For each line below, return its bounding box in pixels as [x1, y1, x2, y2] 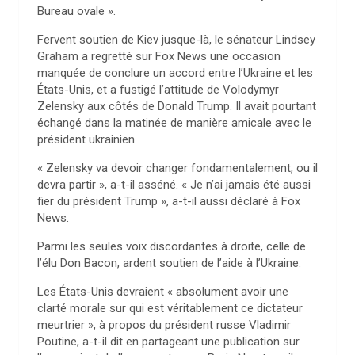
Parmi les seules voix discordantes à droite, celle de [37, 239, 306, 254]
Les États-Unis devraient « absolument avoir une [37, 284, 288, 299]
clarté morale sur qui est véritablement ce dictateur [37, 301, 303, 315]
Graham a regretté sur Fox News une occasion [37, 49, 281, 63]
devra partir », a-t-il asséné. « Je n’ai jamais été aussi [37, 177, 311, 192]
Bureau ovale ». [37, 4, 116, 18]
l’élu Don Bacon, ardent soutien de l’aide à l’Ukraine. [37, 256, 301, 270]
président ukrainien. [37, 132, 137, 147]
